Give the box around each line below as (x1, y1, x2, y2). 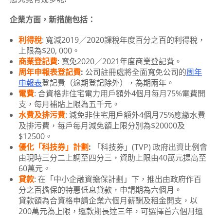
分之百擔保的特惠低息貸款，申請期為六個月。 (18, 184, 182, 196)
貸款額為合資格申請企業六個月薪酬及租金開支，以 (18, 195, 198, 206)
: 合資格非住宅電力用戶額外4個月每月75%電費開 (34, 88, 205, 99)
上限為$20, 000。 (18, 45, 80, 56)
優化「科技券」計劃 (18, 142, 89, 153)
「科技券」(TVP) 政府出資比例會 (91, 142, 207, 153)
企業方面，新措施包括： (10, 14, 95, 25)
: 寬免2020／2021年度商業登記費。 (57, 56, 182, 67)
